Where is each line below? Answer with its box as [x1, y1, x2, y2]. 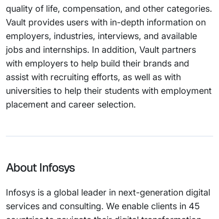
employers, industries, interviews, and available [6, 31, 197, 41]
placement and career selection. [6, 99, 136, 109]
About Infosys [6, 160, 75, 175]
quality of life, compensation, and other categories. [6, 3, 212, 14]
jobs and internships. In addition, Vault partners [6, 44, 196, 55]
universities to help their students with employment [6, 86, 212, 96]
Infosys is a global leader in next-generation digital [6, 187, 210, 197]
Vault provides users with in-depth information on [6, 17, 206, 27]
